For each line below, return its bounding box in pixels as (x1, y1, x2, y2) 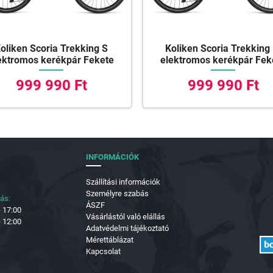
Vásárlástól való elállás (86, 212, 165, 222)
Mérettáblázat (86, 235, 133, 245)
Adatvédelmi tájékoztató (86, 224, 169, 233)
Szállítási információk (86, 177, 160, 187)
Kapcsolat (86, 247, 121, 257)
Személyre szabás (86, 189, 149, 199)
